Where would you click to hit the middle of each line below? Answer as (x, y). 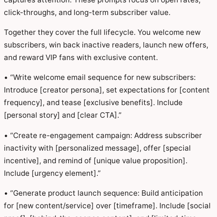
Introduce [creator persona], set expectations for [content (107, 90)
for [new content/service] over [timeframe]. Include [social (107, 205)
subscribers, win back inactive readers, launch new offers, (106, 45)
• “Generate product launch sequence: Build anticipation (103, 193)
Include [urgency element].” (52, 173)
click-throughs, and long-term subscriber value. (87, 12)
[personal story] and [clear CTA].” (63, 115)
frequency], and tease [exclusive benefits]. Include (93, 103)
